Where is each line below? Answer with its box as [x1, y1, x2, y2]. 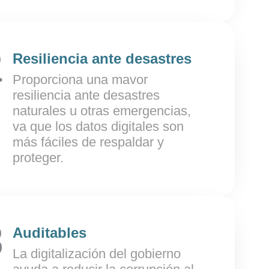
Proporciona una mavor [13, 72, 148, 87]
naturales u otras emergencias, [13, 103, 191, 118]
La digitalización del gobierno [13, 246, 181, 261]
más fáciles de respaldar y [13, 134, 164, 150]
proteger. [13, 150, 64, 165]
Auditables [13, 225, 86, 241]
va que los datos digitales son [13, 119, 184, 134]
